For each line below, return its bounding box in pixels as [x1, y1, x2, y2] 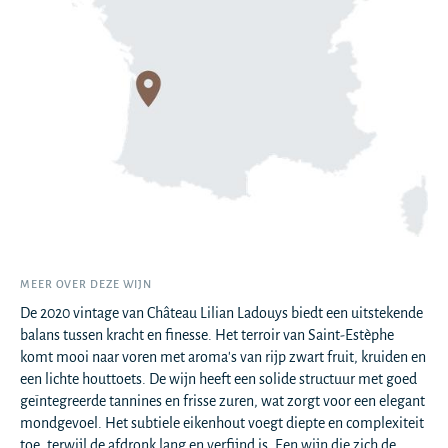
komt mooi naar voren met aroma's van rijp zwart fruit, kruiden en [20, 349, 426, 366]
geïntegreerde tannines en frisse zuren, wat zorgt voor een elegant [20, 393, 425, 410]
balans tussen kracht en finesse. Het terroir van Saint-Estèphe [20, 327, 394, 344]
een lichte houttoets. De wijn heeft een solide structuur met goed [20, 371, 417, 388]
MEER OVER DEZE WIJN [20, 278, 153, 291]
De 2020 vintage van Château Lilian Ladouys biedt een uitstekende [20, 305, 423, 322]
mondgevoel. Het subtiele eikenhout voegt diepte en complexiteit [20, 415, 424, 432]
